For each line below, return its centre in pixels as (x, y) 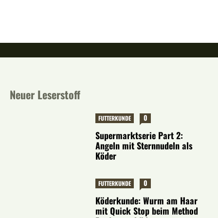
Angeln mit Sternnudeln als (144, 145)
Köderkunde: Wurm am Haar (147, 201)
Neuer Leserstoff (45, 94)
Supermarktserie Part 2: (139, 135)
